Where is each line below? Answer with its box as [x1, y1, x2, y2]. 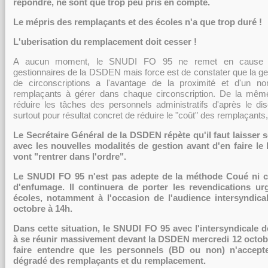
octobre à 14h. [13, 203, 72, 214]
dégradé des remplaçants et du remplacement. [13, 255, 206, 266]
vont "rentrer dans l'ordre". [13, 151, 126, 162]
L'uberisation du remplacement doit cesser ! [13, 36, 197, 47]
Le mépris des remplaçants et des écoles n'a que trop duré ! [13, 17, 262, 27]
